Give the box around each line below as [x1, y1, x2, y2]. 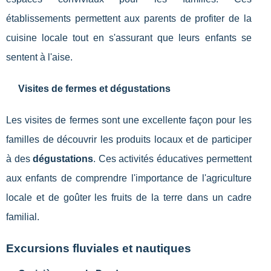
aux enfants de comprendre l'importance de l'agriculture [6, 173, 252, 184]
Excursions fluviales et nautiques [6, 242, 191, 255]
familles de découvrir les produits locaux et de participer [6, 134, 252, 145]
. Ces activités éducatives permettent [93, 154, 252, 165]
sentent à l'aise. [6, 52, 73, 63]
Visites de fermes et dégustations [18, 83, 171, 94]
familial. [6, 212, 39, 223]
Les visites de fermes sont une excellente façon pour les [6, 115, 252, 126]
